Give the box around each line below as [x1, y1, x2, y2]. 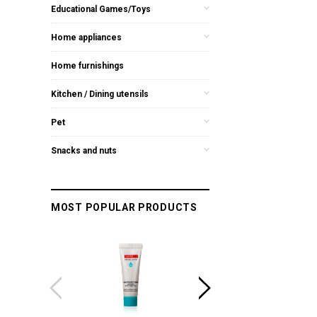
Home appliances [51, 32, 122, 42]
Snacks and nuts [51, 145, 117, 156]
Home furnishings [51, 60, 124, 71]
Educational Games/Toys [51, 4, 151, 14]
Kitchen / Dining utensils [51, 88, 149, 99]
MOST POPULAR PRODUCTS [51, 201, 197, 213]
